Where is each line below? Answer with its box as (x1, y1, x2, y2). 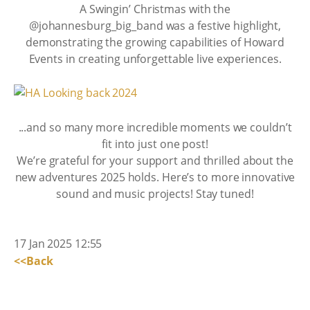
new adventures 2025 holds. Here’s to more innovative (15, 169, 295, 185)
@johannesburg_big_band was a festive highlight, (28, 17, 282, 33)
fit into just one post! (102, 136, 208, 152)
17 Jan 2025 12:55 (14, 235, 102, 251)
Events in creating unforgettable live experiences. (28, 51, 282, 66)
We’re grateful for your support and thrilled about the (17, 152, 293, 168)
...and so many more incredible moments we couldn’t (18, 119, 292, 135)
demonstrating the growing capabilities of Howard (25, 34, 285, 50)
